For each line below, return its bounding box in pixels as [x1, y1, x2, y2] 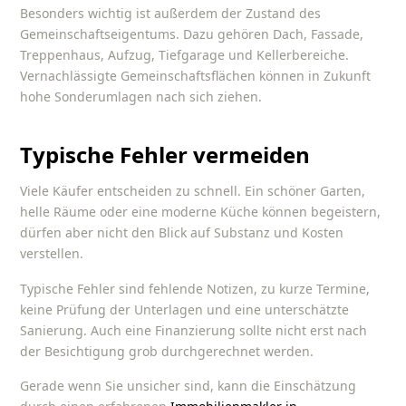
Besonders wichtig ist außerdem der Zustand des [20, 5, 322, 23]
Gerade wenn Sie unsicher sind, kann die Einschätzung [20, 376, 357, 394]
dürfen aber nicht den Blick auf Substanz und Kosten [20, 224, 344, 242]
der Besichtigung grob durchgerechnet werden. [20, 342, 318, 360]
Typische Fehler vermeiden [20, 139, 311, 169]
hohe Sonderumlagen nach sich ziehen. [20, 88, 263, 106]
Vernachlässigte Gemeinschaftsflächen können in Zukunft [20, 67, 372, 85]
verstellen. [20, 245, 84, 263]
